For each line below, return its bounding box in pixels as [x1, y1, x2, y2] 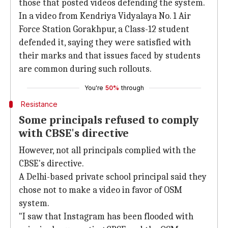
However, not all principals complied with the [19, 145, 196, 156]
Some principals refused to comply [19, 113, 198, 127]
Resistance [20, 100, 58, 108]
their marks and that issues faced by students [19, 50, 201, 61]
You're [84, 84, 103, 92]
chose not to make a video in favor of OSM [19, 185, 182, 195]
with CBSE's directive [19, 127, 129, 140]
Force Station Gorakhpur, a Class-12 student [19, 24, 189, 35]
